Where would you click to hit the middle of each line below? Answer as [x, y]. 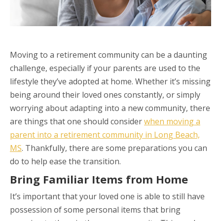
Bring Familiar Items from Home [99, 179]
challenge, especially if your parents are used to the [105, 68]
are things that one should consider [77, 122]
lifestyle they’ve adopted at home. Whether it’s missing [110, 82]
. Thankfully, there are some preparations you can [114, 148]
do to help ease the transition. [65, 162]
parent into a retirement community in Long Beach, [105, 135]
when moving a [172, 122]
